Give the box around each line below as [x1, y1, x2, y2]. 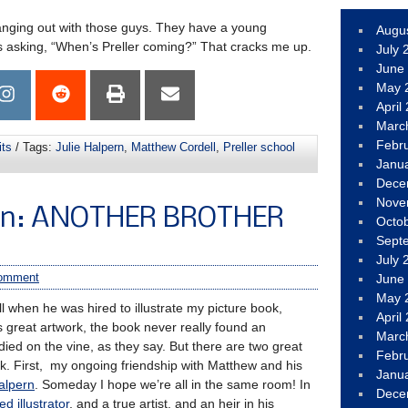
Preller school [223, 140, 295, 154]
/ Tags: [12, 140, 56, 154]
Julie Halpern [56, 140, 124, 154]
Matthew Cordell [131, 140, 216, 154]
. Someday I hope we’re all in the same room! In [35, 377, 311, 392]
